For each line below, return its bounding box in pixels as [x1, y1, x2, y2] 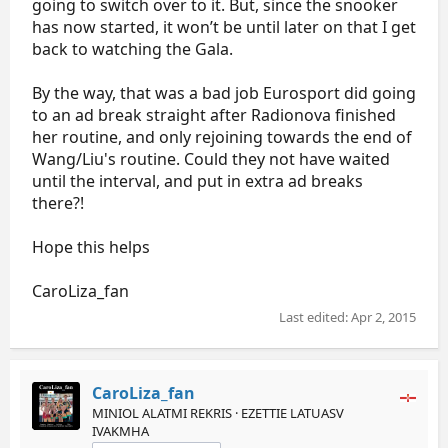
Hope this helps [32, 235, 150, 258]
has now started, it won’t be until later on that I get [32, 15, 416, 38]
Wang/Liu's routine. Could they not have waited [32, 147, 390, 170]
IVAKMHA [92, 422, 149, 440]
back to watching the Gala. [32, 37, 233, 60]
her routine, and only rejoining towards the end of [32, 125, 412, 148]
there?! [32, 191, 84, 214]
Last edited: [279, 308, 351, 326]
